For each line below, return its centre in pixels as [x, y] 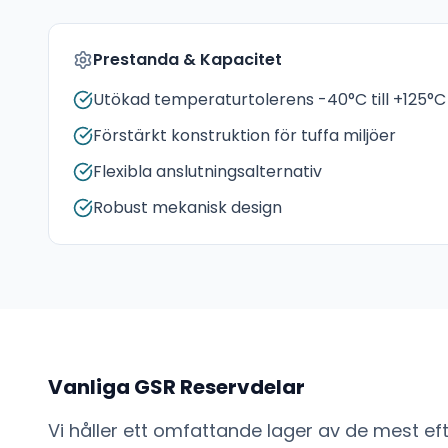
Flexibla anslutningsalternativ [207, 171]
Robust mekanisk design [187, 207]
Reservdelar [240, 387]
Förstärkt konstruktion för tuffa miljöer [244, 135]
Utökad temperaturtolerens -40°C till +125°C [269, 99]
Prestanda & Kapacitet [187, 59]
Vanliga [91, 387]
